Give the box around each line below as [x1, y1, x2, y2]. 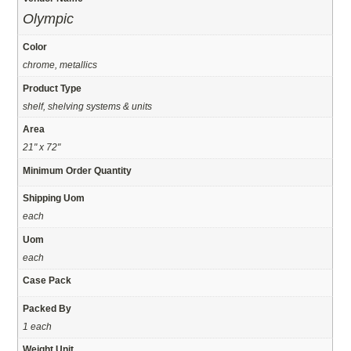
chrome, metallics [23, 60, 98, 71]
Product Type [23, 82, 82, 93]
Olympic [23, 11, 74, 27]
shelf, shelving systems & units [23, 100, 153, 111]
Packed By [23, 302, 72, 313]
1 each [23, 320, 52, 331]
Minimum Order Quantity [23, 165, 132, 175]
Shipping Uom [23, 193, 85, 204]
